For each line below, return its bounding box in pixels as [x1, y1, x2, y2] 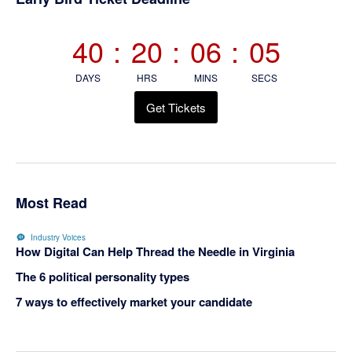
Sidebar [15, 7, 130, 53]
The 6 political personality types [16, 267, 189, 285]
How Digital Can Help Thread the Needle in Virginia [16, 242, 295, 260]
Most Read [16, 192, 87, 213]
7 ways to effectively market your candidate [16, 292, 252, 310]
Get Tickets [146, 98, 206, 115]
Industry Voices [31, 231, 86, 243]
